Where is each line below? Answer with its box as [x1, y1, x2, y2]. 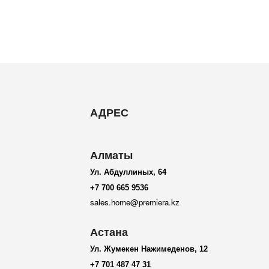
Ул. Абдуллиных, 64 [89, 168, 166, 177]
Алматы [89, 150, 133, 162]
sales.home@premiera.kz [89, 196, 180, 208]
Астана [89, 226, 128, 239]
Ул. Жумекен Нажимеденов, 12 [89, 244, 208, 254]
